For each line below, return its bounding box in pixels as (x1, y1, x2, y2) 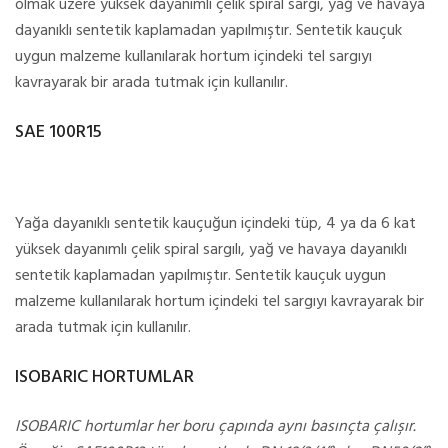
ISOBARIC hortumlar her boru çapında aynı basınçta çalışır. (15, 414, 416, 440)
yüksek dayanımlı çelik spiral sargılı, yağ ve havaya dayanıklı (15, 237, 407, 263)
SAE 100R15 (15, 118, 102, 147)
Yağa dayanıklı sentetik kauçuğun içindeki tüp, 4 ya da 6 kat (15, 211, 416, 237)
